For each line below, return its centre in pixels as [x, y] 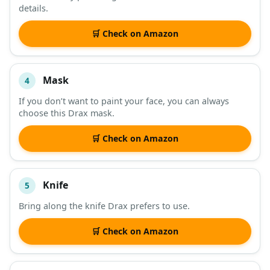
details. [33, 8]
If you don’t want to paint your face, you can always [124, 101]
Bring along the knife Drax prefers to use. [104, 206]
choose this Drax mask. [67, 113]
